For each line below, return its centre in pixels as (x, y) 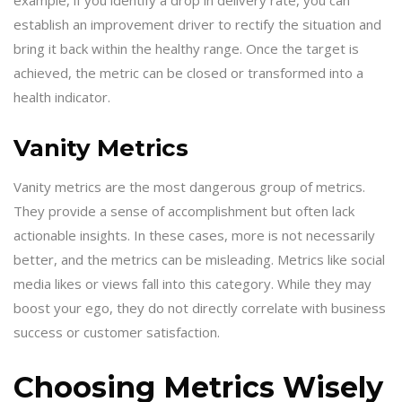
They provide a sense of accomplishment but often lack (184, 211)
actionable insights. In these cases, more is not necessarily (194, 235)
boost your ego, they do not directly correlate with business (200, 308)
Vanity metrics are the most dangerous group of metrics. (189, 187)
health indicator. (62, 96)
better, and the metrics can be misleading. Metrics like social (199, 259)
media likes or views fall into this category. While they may (192, 284)
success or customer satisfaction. (117, 332)
